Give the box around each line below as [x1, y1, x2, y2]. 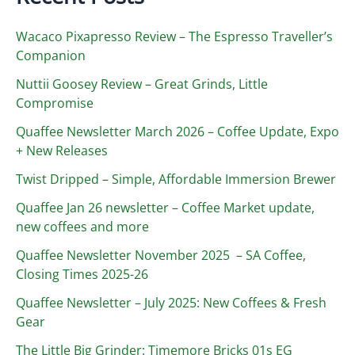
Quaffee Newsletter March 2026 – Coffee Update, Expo [16, 122, 339, 140]
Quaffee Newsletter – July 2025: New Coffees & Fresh [16, 293, 326, 311]
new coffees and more [16, 217, 149, 235]
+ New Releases [16, 141, 108, 159]
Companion [16, 46, 86, 64]
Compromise [16, 94, 94, 112]
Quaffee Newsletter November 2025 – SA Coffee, [16, 246, 306, 264]
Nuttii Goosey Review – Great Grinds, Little [16, 74, 268, 93]
